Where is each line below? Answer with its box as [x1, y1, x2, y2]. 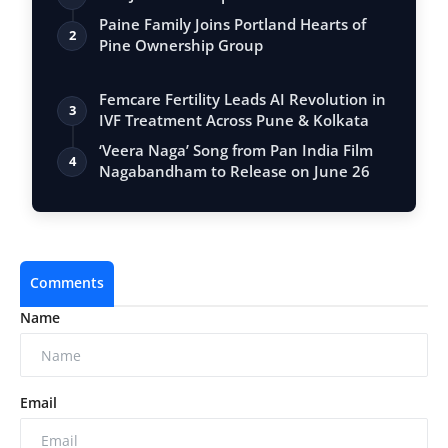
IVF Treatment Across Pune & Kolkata [99, 110, 369, 131]
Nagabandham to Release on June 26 [99, 161, 370, 182]
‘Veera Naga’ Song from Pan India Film [99, 140, 373, 161]
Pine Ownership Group [99, 35, 263, 56]
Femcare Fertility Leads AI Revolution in [99, 89, 386, 110]
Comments [30, 273, 104, 293]
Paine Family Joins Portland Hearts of [99, 14, 366, 35]
